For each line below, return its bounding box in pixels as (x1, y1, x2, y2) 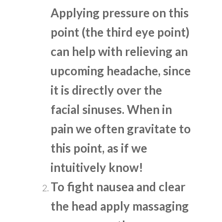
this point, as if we (51, 141, 148, 156)
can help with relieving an (51, 44, 188, 59)
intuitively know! (51, 160, 144, 175)
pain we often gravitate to (51, 121, 191, 136)
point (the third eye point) (51, 25, 190, 40)
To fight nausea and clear (51, 179, 186, 194)
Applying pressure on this (51, 5, 189, 20)
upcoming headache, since (51, 63, 191, 78)
